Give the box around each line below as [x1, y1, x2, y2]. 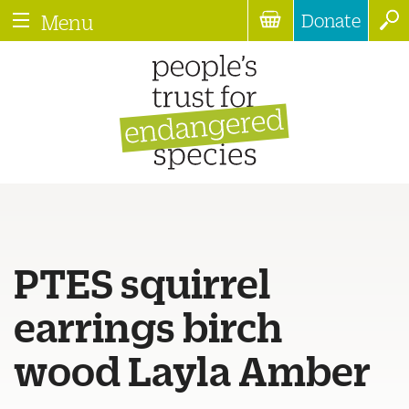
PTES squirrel [14, 255, 271, 308]
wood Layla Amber [14, 342, 371, 395]
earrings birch [14, 299, 283, 351]
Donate [301, 9, 361, 31]
